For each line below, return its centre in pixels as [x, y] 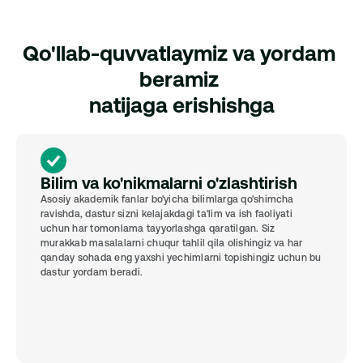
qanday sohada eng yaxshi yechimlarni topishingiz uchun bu [181, 258]
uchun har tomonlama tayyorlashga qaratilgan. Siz [158, 228]
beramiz [181, 79]
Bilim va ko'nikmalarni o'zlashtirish [169, 183]
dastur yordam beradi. [92, 272]
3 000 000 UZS [90, 20]
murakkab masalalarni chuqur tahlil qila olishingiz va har [172, 243]
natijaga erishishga [181, 105]
